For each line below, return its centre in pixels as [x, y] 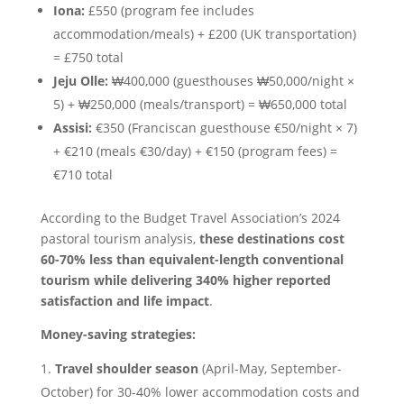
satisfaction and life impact [124, 300]
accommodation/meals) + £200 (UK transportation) [204, 33]
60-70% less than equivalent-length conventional [192, 259]
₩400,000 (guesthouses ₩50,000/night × [231, 80]
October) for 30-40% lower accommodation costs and [200, 391]
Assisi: [72, 127]
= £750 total [88, 57]
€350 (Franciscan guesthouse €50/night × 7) [224, 127]
